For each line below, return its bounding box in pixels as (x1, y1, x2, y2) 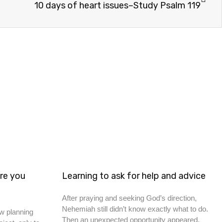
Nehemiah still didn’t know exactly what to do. (61, 204, 208, 213)
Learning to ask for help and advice (61, 170, 206, 181)
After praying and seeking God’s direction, (61, 193, 197, 202)
